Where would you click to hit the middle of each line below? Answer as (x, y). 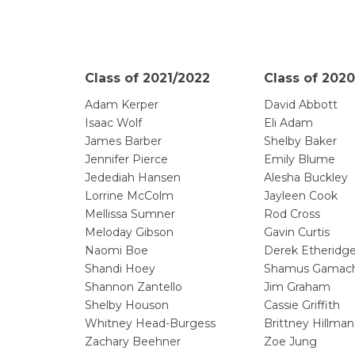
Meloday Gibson (129, 233)
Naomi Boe (116, 251)
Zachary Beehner (133, 342)
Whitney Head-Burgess (150, 324)
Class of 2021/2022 (147, 78)
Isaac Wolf (113, 123)
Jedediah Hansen (133, 178)
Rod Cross (292, 214)
